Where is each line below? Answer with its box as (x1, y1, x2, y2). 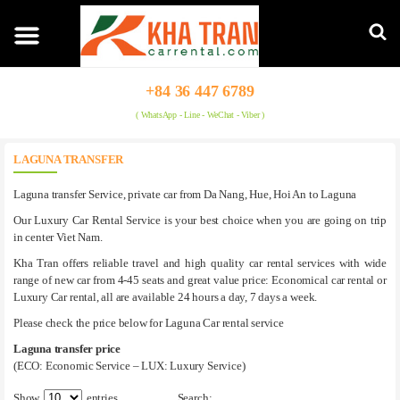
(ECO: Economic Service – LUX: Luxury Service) (13, 360, 246, 372)
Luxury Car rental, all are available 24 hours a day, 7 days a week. (13, 291, 318, 304)
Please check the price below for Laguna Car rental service (13, 317, 284, 329)
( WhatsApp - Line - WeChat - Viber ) (135, 110, 265, 120)
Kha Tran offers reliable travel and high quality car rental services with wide (13, 257, 387, 270)
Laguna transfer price (13, 343, 121, 355)
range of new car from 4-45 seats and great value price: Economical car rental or (13, 274, 387, 287)
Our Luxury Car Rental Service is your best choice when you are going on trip (13, 214, 387, 227)
